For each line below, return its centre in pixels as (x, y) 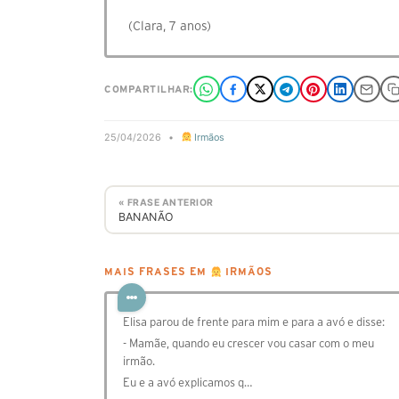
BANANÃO (146, 216)
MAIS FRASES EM (157, 272)
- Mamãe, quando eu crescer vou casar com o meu (248, 344)
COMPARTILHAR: (149, 89)
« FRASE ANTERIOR (166, 202)
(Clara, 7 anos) (170, 26)
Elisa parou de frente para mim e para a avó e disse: (254, 322)
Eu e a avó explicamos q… (187, 383)
